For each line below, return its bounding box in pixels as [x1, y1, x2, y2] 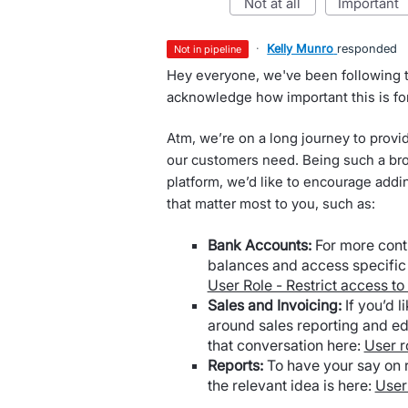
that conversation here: [207, 336, 364, 355]
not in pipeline [181, 43, 242, 56]
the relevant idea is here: [207, 376, 375, 395]
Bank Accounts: [207, 236, 311, 255]
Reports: [207, 356, 263, 375]
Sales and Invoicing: [207, 296, 342, 315]
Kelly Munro [267, 41, 334, 56]
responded [337, 41, 398, 56]
